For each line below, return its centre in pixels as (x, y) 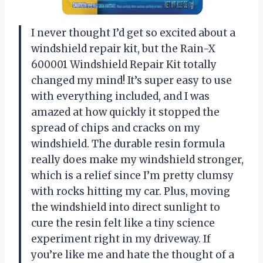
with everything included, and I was (120, 97)
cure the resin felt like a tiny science (123, 223)
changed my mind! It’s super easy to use (131, 81)
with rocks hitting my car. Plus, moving (131, 192)
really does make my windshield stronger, (137, 160)
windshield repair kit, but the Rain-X (123, 49)
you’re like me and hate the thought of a (133, 255)
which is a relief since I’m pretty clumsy (132, 176)
